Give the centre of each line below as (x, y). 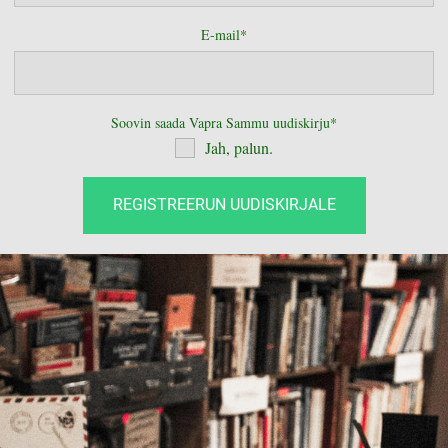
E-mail (220, 34)
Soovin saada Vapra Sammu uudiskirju (220, 122)
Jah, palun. (239, 147)
